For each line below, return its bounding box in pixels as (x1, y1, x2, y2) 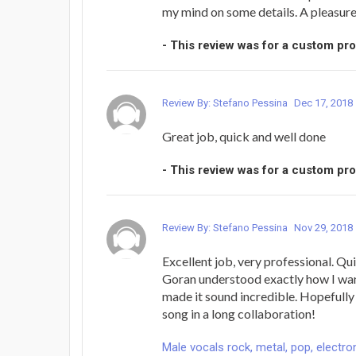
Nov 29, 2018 (294, 222, 353, 234)
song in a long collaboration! (162, 306, 315, 322)
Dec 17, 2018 (294, 97, 353, 110)
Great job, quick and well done (162, 129, 326, 145)
